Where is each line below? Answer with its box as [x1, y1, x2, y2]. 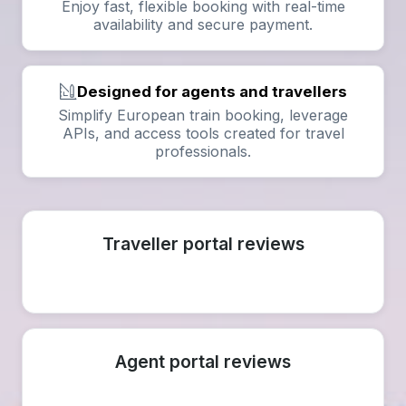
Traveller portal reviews [101, 233, 304, 255]
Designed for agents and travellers [77, 82, 347, 101]
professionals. [155, 142, 251, 160]
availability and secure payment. [93, 15, 313, 34]
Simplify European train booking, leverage [58, 106, 348, 124]
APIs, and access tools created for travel [62, 124, 344, 142]
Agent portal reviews [115, 351, 291, 372]
